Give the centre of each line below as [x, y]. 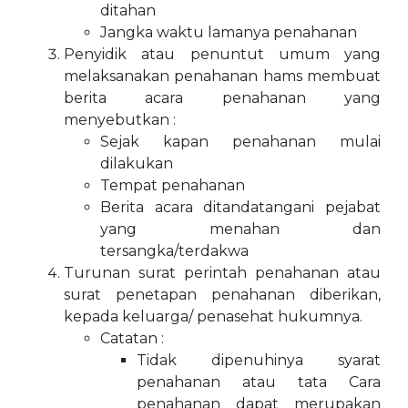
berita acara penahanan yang [222, 98]
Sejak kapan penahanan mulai [240, 142]
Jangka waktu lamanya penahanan [229, 32]
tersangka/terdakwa [174, 251]
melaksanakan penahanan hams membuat [222, 76]
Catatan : [132, 338]
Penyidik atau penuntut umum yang [222, 54]
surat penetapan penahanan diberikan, [222, 295]
